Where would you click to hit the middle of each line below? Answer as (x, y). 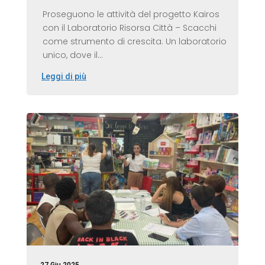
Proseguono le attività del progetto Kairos (131, 14)
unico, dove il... (72, 55)
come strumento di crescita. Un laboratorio (134, 41)
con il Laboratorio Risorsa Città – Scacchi (129, 28)
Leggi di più (64, 76)
